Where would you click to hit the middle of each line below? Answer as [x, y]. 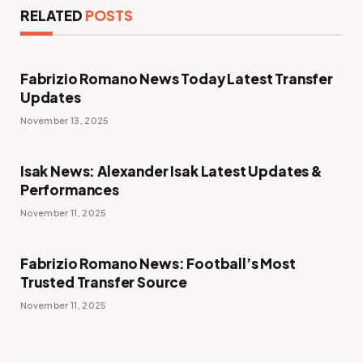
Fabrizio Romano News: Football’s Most [158, 264]
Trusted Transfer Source [104, 282]
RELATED [53, 16]
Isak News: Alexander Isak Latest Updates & [171, 171]
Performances [70, 190]
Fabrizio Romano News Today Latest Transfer [177, 79]
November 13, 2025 [65, 121]
